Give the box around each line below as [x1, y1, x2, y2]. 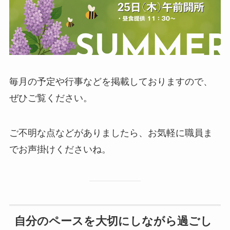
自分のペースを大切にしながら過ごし [14, 215, 212, 227]
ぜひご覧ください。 [9, 93, 92, 104]
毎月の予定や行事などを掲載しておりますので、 [9, 76, 213, 87]
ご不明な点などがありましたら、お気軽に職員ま [9, 128, 213, 139]
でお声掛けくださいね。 [9, 144, 111, 155]
